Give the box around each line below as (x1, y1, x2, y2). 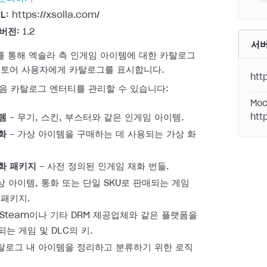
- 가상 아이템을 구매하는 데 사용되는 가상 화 (7, 130, 196, 139)
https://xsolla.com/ (9, 11, 100, 20)
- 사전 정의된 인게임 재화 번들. (36, 162, 169, 171)
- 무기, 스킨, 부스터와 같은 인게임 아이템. (7, 113, 184, 122)
